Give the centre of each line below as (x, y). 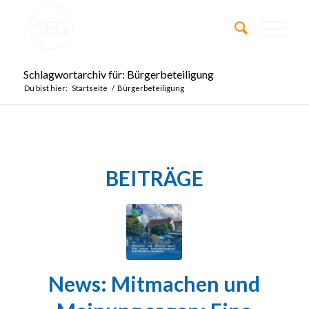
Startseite (89, 88)
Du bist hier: (46, 88)
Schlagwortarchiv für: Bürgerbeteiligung (118, 74)
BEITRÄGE (154, 178)
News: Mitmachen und (154, 283)
